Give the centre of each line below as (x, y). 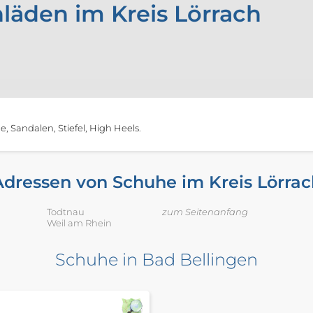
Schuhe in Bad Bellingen (156, 260)
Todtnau (65, 212)
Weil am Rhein (79, 223)
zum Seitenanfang (205, 212)
